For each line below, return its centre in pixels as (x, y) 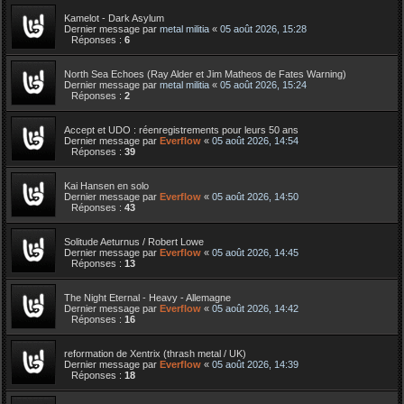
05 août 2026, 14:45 (255, 252)
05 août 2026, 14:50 (255, 196)
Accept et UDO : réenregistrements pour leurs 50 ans (181, 129)
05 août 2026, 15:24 (263, 84)
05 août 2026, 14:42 (255, 308)
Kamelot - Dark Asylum (114, 18)
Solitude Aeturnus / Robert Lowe (134, 241)
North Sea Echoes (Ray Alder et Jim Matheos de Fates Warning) (205, 73)
